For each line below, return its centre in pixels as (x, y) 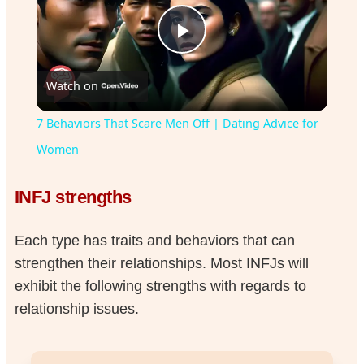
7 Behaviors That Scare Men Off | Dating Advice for (177, 123)
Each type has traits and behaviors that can (154, 240)
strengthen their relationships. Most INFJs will (161, 263)
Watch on (72, 86)
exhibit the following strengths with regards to (160, 286)
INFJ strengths (73, 197)
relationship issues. (76, 308)
